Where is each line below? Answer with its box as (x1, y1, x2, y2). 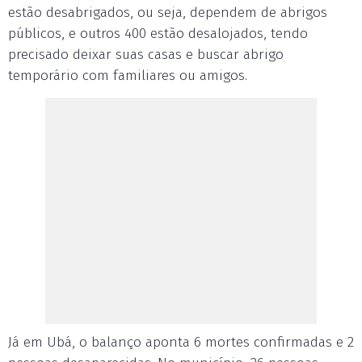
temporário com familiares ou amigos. (8, 67, 247, 84)
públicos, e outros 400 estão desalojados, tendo (8, 25, 308, 42)
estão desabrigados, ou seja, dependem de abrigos (8, 4, 327, 21)
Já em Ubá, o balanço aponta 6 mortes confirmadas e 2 (8, 334, 354, 351)
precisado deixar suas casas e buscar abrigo (8, 46, 284, 63)
